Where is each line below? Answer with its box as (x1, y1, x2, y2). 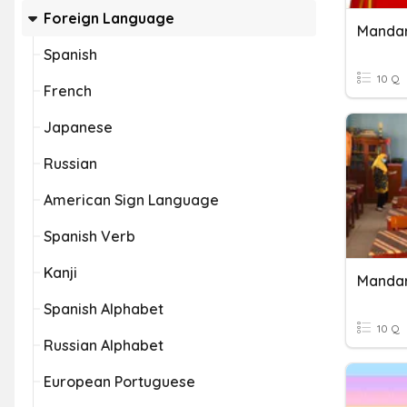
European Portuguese (44, 372, 195, 391)
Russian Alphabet (44, 336, 164, 354)
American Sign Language (44, 191, 219, 209)
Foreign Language (44, 9, 174, 27)
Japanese (44, 118, 113, 136)
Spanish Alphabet (44, 300, 164, 318)
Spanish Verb (44, 227, 135, 245)
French (44, 82, 92, 100)
